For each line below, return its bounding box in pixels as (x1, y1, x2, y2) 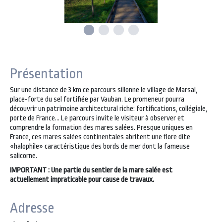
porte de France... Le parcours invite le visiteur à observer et (10, 114, 184, 122)
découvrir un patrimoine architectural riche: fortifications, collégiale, (10, 105, 207, 113)
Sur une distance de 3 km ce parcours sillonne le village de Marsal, (10, 86, 197, 94)
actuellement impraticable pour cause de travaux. (10, 175, 154, 184)
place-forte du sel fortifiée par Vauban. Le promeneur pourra (10, 95, 184, 104)
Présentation (10, 66, 83, 82)
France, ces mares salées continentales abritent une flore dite (10, 133, 190, 141)
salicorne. (10, 152, 37, 160)
